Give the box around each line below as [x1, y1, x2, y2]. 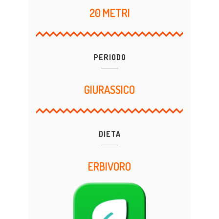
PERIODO [93, 52, 126, 63]
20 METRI [89, 6, 130, 20]
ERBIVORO [88, 159, 131, 174]
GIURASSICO [84, 83, 135, 97]
